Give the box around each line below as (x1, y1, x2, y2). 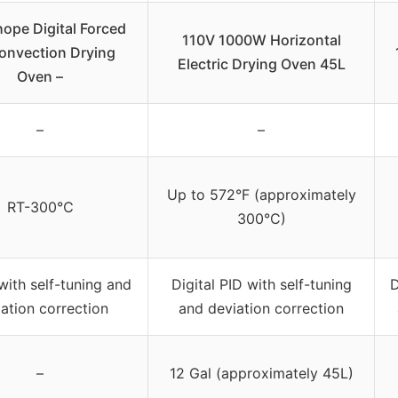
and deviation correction (179, 298, 344, 317)
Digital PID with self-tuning (171, 275, 352, 293)
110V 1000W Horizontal (181, 30, 341, 49)
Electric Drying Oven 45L (177, 54, 346, 73)
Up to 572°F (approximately (166, 185, 356, 203)
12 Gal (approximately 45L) (169, 363, 354, 382)
